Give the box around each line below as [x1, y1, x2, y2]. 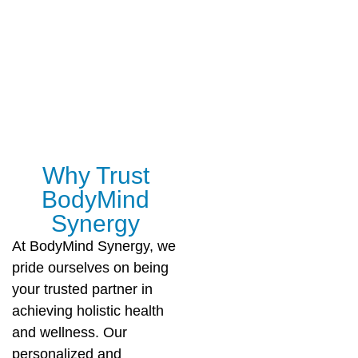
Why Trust [42, 162, 149, 189]
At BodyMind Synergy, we [12, 238, 176, 254]
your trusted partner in [12, 281, 153, 297]
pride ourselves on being [12, 260, 169, 276]
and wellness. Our [12, 324, 127, 340]
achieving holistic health [12, 303, 164, 319]
